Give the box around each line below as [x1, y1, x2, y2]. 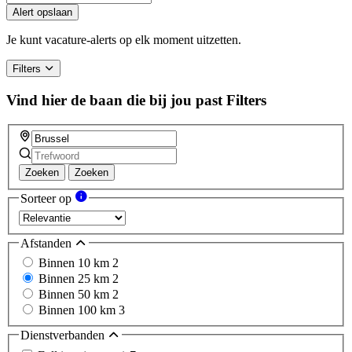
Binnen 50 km [38, 288, 112, 302]
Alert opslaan [13, 6, 72, 19]
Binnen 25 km [38, 272, 112, 286]
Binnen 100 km [38, 303, 119, 317]
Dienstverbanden [20, 328, 108, 343]
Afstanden [20, 236, 75, 250]
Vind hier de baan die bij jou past [6, 91, 222, 108]
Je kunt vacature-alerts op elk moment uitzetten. [6, 33, 241, 47]
